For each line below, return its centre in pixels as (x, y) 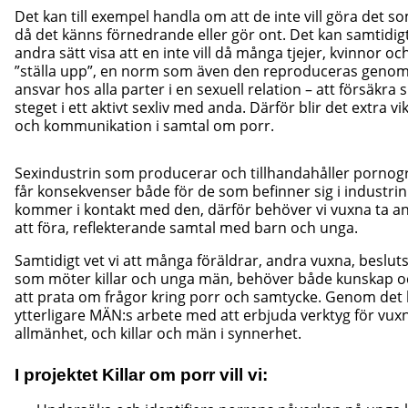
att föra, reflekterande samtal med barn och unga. (186, 228)
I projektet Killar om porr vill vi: (141, 375)
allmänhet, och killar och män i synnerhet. (158, 333)
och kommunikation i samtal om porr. (144, 126)
